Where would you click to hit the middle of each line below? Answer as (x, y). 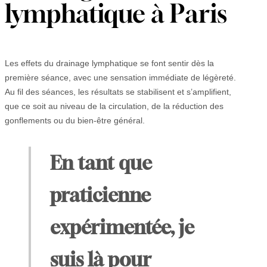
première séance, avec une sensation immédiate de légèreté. (120, 78)
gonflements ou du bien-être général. (75, 121)
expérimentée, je (122, 227)
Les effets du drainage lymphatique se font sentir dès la (109, 63)
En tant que (101, 163)
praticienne (100, 195)
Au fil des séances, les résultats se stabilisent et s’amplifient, (118, 92)
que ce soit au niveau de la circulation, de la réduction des (114, 106)
